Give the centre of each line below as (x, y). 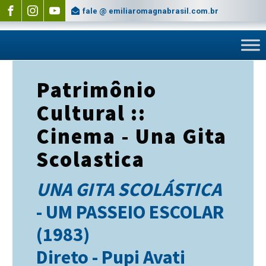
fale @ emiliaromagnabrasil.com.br (151, 11)
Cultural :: (91, 113)
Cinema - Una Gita (132, 136)
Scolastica (91, 159)
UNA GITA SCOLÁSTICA (129, 189)
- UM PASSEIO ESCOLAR (130, 212)
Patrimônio (96, 90)
